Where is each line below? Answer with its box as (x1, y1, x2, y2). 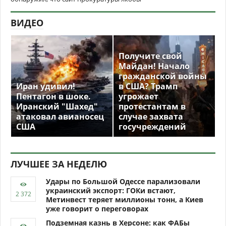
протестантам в (119, 101, 186, 112)
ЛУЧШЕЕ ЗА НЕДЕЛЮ (11, 158, 107, 170)
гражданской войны (119, 71, 207, 82)
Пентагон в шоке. (16, 91, 91, 102)
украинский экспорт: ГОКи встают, (46, 186, 176, 195)
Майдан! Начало (119, 61, 190, 72)
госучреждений (119, 121, 186, 132)
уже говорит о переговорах (46, 204, 148, 213)
